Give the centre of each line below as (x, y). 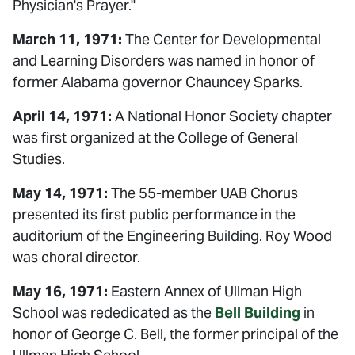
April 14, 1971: (62, 116)
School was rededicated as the (114, 313)
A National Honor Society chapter (222, 116)
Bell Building (258, 313)
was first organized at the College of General (155, 137)
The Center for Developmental (221, 39)
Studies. (39, 159)
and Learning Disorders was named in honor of (164, 61)
